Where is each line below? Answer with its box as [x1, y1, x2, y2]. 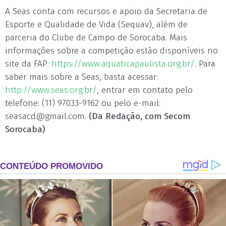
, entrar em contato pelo [97, 85, 193, 95]
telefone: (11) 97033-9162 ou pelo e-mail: [5, 98, 160, 108]
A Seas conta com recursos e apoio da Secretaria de [5, 6, 207, 17]
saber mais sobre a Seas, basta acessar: [5, 72, 158, 82]
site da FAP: [5, 59, 51, 69]
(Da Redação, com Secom [89, 111, 190, 122]
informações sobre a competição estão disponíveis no [5, 45, 218, 56]
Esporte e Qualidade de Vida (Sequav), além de [5, 19, 188, 30]
